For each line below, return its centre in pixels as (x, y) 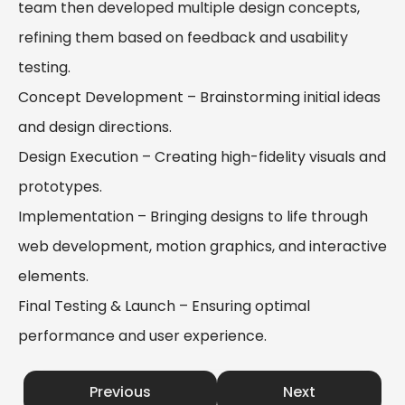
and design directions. (95, 127)
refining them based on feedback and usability (183, 38)
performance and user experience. (142, 336)
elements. (53, 277)
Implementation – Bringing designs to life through (193, 217)
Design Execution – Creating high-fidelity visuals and (202, 157)
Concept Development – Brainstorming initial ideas (199, 98)
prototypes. (60, 187)
